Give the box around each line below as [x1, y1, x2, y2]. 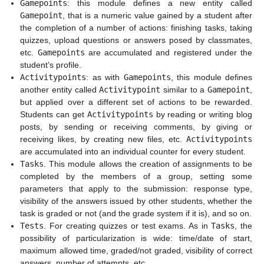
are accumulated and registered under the [84, 48, 253, 57]
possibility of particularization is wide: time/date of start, [20, 233, 252, 243]
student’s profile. [20, 60, 82, 70]
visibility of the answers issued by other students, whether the [20, 196, 252, 206]
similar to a [160, 85, 207, 94]
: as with [86, 72, 124, 82]
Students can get [20, 110, 87, 119]
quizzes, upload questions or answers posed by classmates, [20, 35, 252, 45]
